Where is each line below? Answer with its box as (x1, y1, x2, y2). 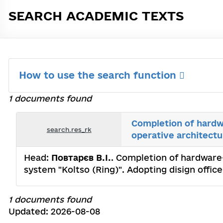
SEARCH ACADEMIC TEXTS (8, 8, 184, 23)
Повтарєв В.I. (51, 153, 111, 162)
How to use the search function (19, 70, 179, 81)
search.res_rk (46, 125, 92, 133)
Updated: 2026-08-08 (8, 207, 100, 216)
